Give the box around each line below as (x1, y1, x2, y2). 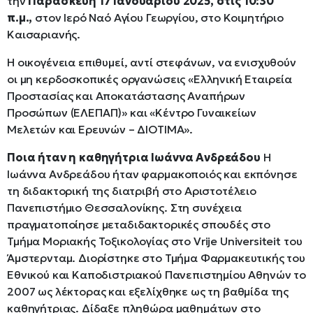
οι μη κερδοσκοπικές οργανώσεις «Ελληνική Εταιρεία (7, 72, 293, 87)
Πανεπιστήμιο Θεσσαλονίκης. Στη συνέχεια (7, 201, 242, 215)
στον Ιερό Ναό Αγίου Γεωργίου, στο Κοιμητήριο (32, 10, 284, 25)
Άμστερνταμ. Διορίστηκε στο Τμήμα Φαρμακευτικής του (7, 251, 305, 265)
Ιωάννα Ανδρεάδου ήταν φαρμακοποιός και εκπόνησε (7, 167, 298, 182)
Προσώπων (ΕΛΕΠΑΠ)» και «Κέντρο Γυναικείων (7, 105, 256, 120)
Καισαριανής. (7, 27, 81, 42)
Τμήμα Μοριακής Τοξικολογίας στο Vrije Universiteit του (7, 234, 303, 249)
